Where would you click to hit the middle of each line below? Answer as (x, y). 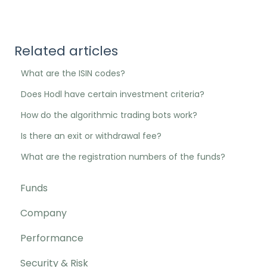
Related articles (66, 51)
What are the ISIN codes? (73, 73)
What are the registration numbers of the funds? (123, 156)
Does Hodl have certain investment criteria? (113, 94)
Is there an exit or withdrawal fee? (91, 136)
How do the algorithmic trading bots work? (109, 115)
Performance (52, 238)
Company (44, 213)
